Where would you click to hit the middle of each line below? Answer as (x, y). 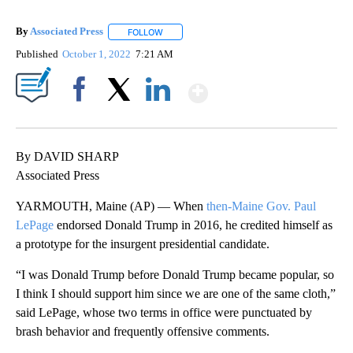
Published (37, 54)
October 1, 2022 (98, 54)
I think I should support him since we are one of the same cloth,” (176, 293)
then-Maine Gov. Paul (261, 206)
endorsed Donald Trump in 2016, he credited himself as (193, 225)
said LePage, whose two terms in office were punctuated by (164, 312)
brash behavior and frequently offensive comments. (143, 331)
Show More (269, 86)
